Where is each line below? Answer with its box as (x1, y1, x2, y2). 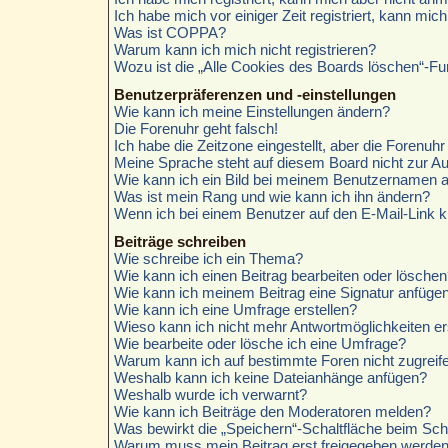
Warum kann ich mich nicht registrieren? (113, 40, 376, 58)
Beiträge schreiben (113, 232, 246, 250)
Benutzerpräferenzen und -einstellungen (113, 85, 396, 103)
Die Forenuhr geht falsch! (113, 119, 278, 137)
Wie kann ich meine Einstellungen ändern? (113, 102, 390, 120)
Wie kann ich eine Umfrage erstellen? (113, 300, 357, 318)
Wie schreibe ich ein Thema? (113, 249, 303, 267)
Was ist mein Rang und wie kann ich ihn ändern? (113, 187, 430, 205)
